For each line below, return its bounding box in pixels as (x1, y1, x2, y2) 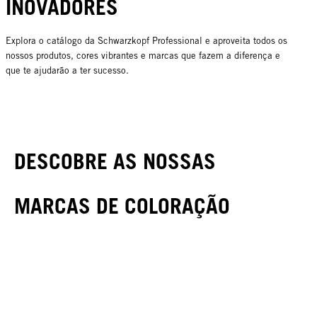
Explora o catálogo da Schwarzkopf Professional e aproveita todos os (6, 35, 287, 47)
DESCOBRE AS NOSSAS (14, 149, 216, 175)
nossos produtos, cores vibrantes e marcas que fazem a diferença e (6, 50, 280, 62)
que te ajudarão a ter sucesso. (6, 65, 129, 76)
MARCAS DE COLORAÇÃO (14, 193, 230, 219)
